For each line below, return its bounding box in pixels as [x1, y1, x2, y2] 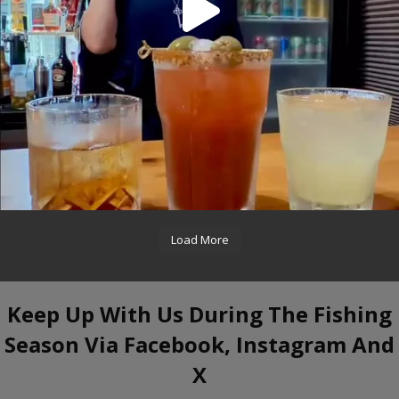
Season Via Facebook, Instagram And [4, 330, 395, 360]
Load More [170, 232, 229, 248]
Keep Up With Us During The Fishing [7, 299, 392, 330]
